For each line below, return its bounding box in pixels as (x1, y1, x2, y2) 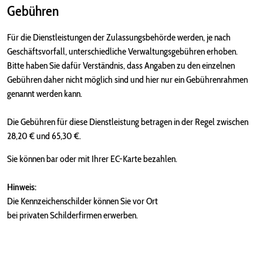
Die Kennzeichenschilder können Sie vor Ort (7, 195, 158, 207)
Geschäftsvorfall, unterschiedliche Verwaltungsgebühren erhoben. (7, 46, 238, 57)
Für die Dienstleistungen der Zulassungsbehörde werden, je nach (7, 32, 231, 43)
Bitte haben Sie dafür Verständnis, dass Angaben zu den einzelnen (7, 60, 235, 71)
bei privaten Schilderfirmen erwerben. (7, 210, 138, 221)
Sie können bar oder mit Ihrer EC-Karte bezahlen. (7, 153, 177, 164)
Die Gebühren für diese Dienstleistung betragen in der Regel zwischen (7, 116, 248, 127)
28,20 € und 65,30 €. (7, 130, 81, 141)
